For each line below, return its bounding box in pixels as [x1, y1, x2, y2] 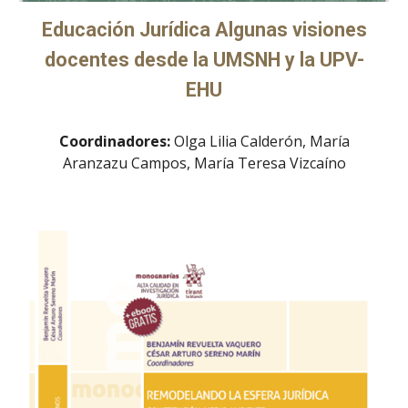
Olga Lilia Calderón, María [173, 130, 350, 151]
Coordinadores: [58, 130, 174, 151]
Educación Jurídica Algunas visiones [41, 17, 367, 41]
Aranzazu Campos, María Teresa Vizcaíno [62, 152, 346, 173]
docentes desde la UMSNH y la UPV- [44, 47, 364, 71]
